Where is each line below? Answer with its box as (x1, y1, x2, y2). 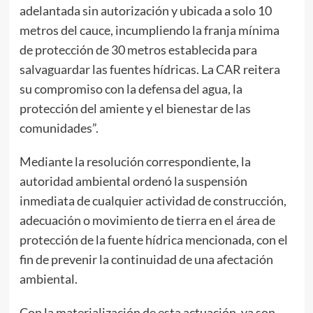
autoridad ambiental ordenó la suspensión (19, 173, 247, 189)
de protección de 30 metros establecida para (19, 41, 257, 57)
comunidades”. (19, 119, 99, 136)
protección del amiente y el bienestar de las (19, 100, 251, 116)
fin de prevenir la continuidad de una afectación (19, 251, 273, 267)
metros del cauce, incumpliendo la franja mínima (19, 22, 279, 38)
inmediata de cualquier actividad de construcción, (19, 192, 286, 208)
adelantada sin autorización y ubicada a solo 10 (19, 2, 272, 18)
